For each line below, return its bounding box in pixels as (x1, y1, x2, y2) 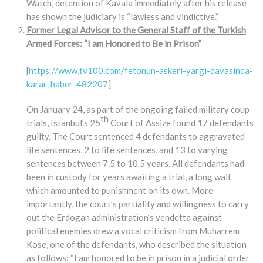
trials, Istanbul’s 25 (26, 117, 100, 129)
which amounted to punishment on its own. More (26, 185, 213, 196)
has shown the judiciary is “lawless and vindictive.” (26, 11, 218, 22)
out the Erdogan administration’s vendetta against (26, 212, 222, 223)
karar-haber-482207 (26, 79, 108, 90)
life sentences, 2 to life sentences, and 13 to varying (26, 144, 228, 156)
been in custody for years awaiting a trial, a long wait (26, 171, 231, 183)
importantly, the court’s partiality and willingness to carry (26, 198, 249, 210)
